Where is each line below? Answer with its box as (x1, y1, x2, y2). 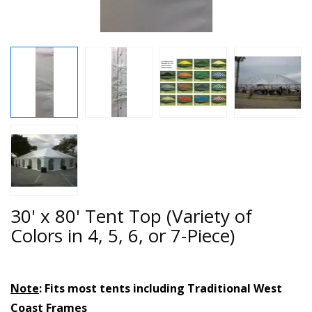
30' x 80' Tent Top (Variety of (10, 203, 252, 228)
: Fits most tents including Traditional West (39, 281, 282, 296)
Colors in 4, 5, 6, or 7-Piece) (10, 223, 235, 248)
